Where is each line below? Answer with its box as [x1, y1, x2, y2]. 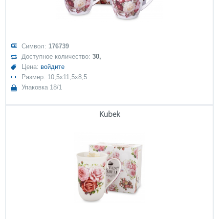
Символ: [22, 43, 49, 50]
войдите [41, 63, 65, 70]
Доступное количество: [22, 53, 93, 60]
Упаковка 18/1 [22, 84, 63, 91]
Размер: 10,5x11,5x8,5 [22, 73, 88, 81]
